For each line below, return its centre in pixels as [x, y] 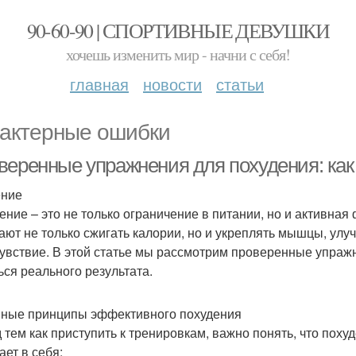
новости [172, 84]
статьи [240, 84]
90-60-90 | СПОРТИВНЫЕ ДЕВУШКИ [178, 30]
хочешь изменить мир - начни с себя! [178, 54]
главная [99, 84]
